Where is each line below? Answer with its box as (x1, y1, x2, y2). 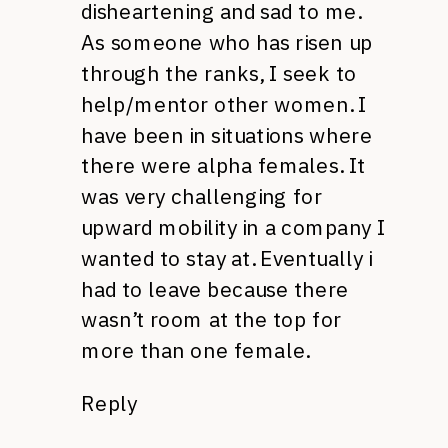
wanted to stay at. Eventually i (81, 244, 373, 272)
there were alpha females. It (81, 152, 366, 180)
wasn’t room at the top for (81, 306, 342, 334)
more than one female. (81, 337, 310, 364)
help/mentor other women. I (81, 90, 367, 118)
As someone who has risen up (81, 29, 373, 56)
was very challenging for (81, 183, 322, 210)
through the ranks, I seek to (81, 60, 357, 87)
